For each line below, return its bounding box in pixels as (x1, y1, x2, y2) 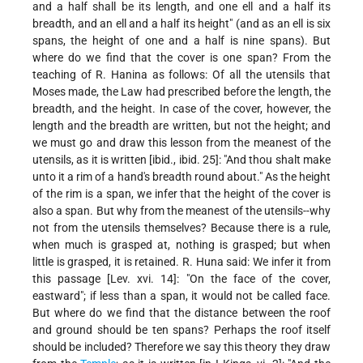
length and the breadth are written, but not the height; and (32, 119, 331, 133)
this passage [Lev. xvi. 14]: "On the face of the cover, (32, 272, 331, 286)
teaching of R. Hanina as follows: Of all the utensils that (32, 68, 331, 82)
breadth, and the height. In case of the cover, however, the (32, 102, 331, 116)
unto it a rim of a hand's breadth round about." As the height (32, 170, 331, 184)
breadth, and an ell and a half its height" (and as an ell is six (32, 17, 331, 31)
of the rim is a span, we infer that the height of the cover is (32, 187, 331, 201)
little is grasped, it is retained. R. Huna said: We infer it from (32, 255, 331, 269)
